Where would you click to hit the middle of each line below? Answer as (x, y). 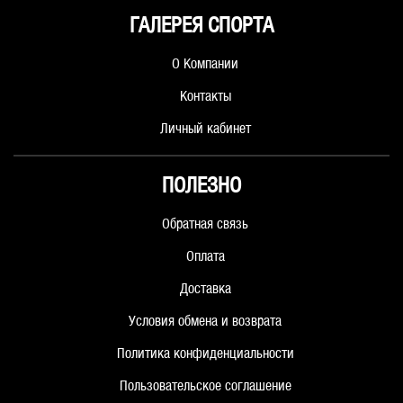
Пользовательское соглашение (205, 387)
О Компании (205, 65)
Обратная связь (205, 225)
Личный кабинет (205, 130)
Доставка (205, 290)
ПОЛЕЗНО (201, 188)
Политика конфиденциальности (205, 354)
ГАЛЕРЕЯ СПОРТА (201, 27)
